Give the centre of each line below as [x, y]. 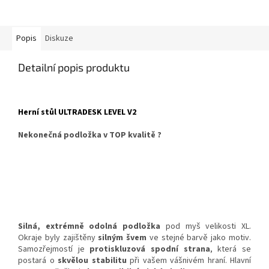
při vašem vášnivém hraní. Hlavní [189, 261]
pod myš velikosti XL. [206, 227]
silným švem [122, 238]
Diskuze [59, 39]
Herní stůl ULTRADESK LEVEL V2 [77, 113]
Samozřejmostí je [54, 249]
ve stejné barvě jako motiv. [199, 238]
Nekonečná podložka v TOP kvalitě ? [90, 135]
